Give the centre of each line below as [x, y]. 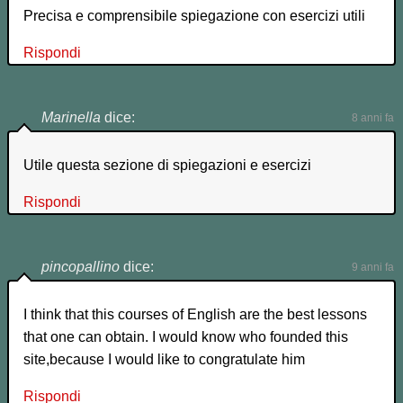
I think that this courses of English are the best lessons [195, 315]
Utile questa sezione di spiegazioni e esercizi [167, 166]
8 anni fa [373, 118]
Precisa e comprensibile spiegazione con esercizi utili [194, 16]
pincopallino [81, 267]
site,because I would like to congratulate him [164, 360]
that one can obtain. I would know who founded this [186, 337]
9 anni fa [373, 268]
